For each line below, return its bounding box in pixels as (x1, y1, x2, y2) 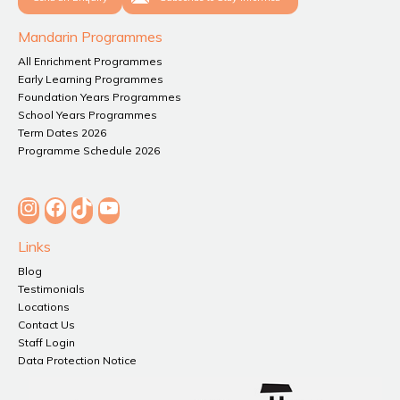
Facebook (65, 183, 159, 211)
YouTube (119, 183, 203, 211)
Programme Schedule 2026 (18, 144, 160, 158)
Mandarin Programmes (18, 28, 162, 46)
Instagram (38, 183, 140, 211)
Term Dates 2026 (18, 126, 106, 140)
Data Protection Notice (18, 354, 137, 368)
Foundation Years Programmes (18, 90, 181, 104)
